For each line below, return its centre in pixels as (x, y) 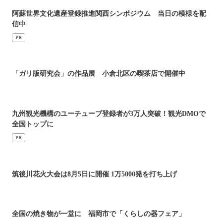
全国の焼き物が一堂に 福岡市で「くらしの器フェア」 (99, 214)
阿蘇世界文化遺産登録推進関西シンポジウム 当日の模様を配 (109, 13)
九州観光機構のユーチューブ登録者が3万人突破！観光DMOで (109, 114)
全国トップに (33, 124)
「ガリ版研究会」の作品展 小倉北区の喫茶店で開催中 (99, 74)
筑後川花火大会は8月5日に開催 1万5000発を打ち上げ (94, 174)
